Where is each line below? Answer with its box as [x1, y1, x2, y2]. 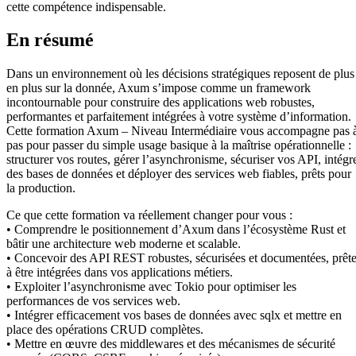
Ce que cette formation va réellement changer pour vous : [6, 208, 292, 222]
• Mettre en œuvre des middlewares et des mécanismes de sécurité [6, 337, 335, 351]
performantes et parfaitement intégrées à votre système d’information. [6, 110, 351, 124]
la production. [6, 181, 75, 195]
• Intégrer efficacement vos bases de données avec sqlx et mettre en [6, 308, 342, 323]
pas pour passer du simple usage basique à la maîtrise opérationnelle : [6, 138, 351, 153]
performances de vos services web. [6, 294, 180, 308]
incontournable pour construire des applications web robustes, [6, 95, 315, 110]
